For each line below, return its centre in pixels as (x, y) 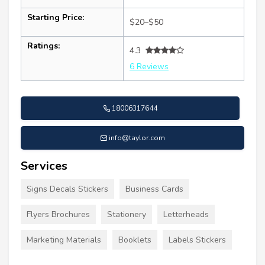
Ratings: (43, 46)
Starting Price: (56, 17)
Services (44, 166)
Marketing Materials (64, 240)
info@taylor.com (137, 138)
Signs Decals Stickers (67, 189)
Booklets (135, 240)
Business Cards (154, 189)
